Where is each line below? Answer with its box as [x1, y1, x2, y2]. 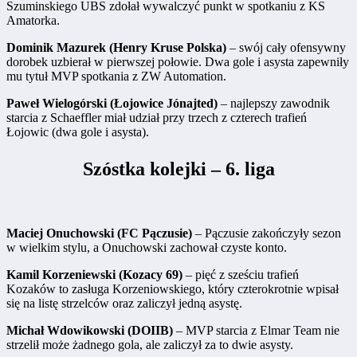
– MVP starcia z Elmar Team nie [173, 324, 339, 338]
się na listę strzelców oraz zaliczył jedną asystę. [6, 296, 242, 311]
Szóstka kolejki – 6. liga [82, 159, 275, 180]
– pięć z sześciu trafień [182, 268, 299, 282]
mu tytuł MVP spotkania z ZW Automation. [6, 69, 226, 84]
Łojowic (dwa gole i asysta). [6, 125, 149, 139]
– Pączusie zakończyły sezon [192, 226, 341, 241]
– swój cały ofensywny [226, 41, 346, 55]
